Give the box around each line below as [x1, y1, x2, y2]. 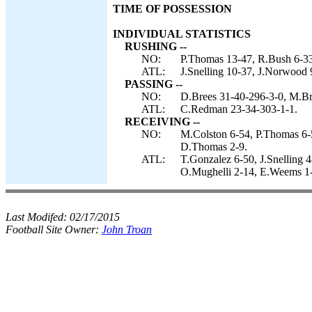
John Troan [102, 224, 152, 235]
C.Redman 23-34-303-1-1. [180, 103, 297, 115]
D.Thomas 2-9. [180, 141, 247, 153]
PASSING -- [125, 78, 182, 90]
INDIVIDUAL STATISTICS [113, 28, 251, 40]
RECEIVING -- [125, 116, 200, 127]
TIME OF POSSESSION [113, 3, 232, 15]
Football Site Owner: [6, 224, 102, 235]
